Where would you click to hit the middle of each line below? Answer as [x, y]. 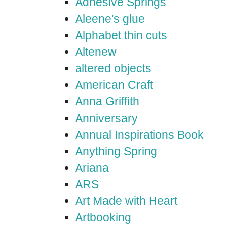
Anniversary [106, 118]
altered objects [113, 68]
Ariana [92, 168]
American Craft [114, 85]
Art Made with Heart [126, 201]
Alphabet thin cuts [121, 35]
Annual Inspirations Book [140, 135]
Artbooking [103, 217]
